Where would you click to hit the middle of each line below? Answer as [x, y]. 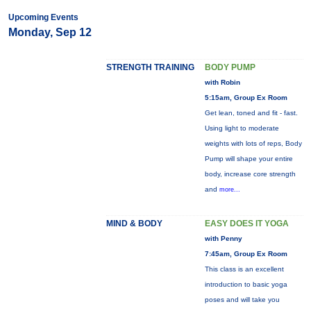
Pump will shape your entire [249, 159]
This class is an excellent [244, 269]
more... [229, 190]
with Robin [222, 82]
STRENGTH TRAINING [150, 67]
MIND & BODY [134, 224]
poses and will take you [242, 300]
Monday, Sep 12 [50, 32]
